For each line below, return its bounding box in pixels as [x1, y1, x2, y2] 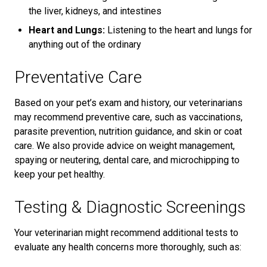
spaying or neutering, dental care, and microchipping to [14, 154, 240, 166]
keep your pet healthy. [14, 168, 105, 180]
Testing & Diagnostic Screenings [14, 197, 246, 217]
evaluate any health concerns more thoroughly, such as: [14, 241, 241, 253]
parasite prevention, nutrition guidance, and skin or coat [14, 125, 242, 137]
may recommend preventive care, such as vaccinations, [14, 111, 243, 123]
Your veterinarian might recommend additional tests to [14, 226, 238, 238]
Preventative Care [14, 67, 142, 87]
